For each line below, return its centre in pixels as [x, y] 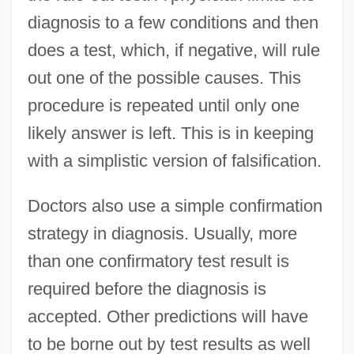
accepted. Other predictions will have [168, 316]
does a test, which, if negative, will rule [173, 50]
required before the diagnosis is [147, 288]
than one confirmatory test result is [158, 261]
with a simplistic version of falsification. [174, 160]
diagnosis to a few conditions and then [173, 22]
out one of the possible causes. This [164, 77]
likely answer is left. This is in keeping [170, 133]
